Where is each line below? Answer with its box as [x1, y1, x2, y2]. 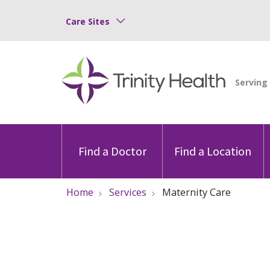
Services [109, 185, 146, 199]
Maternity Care [162, 185, 231, 199]
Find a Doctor [78, 143, 146, 159]
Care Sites [66, 15, 110, 27]
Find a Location [174, 143, 252, 159]
